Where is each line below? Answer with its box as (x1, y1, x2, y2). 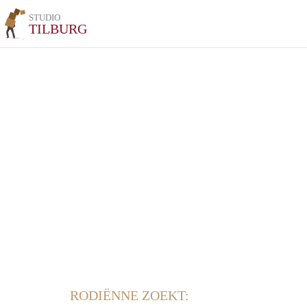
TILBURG (29, 21, 88, 36)
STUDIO (29, 12, 61, 23)
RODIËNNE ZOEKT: (70, 288, 189, 303)
